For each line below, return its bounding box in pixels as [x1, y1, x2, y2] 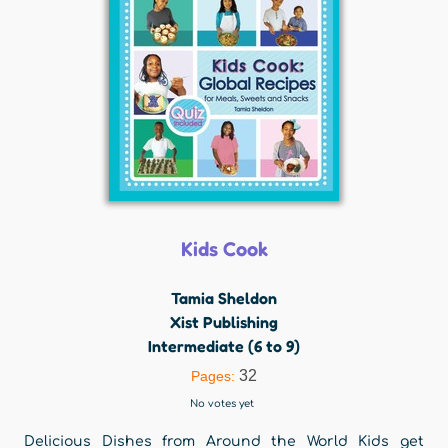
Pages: [191, 368, 239, 384]
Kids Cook [180, 237, 268, 261]
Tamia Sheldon [171, 288, 277, 308]
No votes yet [189, 398, 254, 409]
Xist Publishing [170, 312, 278, 332]
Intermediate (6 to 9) [148, 336, 300, 356]
